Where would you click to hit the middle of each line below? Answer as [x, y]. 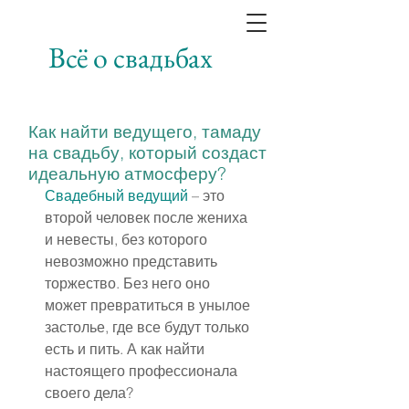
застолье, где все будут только [149, 327]
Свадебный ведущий [116, 195]
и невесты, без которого [128, 239]
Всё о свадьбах [131, 57]
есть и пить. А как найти [126, 349]
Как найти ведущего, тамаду [145, 131]
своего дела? [89, 393]
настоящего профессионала [143, 371]
